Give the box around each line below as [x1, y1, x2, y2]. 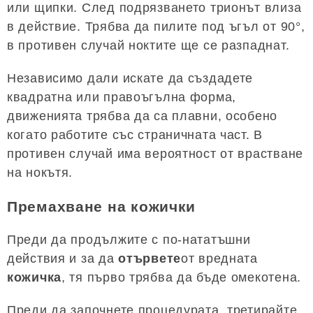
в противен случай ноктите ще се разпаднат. [7, 38, 290, 53]
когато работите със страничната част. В [7, 128, 263, 143]
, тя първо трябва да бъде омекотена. [61, 270, 301, 285]
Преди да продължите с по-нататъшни [7, 233, 251, 247]
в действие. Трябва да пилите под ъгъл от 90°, [7, 20, 305, 34]
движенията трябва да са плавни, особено [7, 109, 278, 124]
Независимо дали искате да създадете [7, 71, 254, 86]
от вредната [181, 252, 258, 266]
